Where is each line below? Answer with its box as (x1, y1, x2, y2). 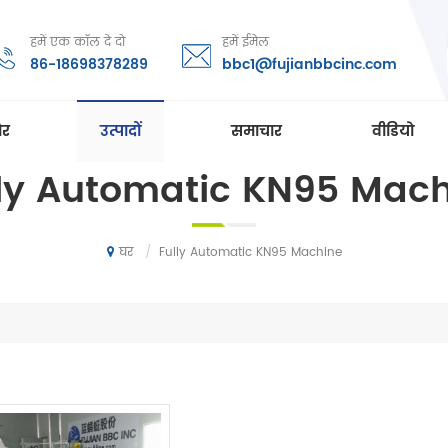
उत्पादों (100, 119, 141, 144)
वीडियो (372, 119, 414, 144)
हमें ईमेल (222, 33, 269, 52)
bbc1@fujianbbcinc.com (222, 53, 397, 76)
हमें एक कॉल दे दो (30, 33, 125, 52)
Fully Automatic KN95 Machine (158, 242, 342, 262)
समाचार (231, 119, 282, 144)
